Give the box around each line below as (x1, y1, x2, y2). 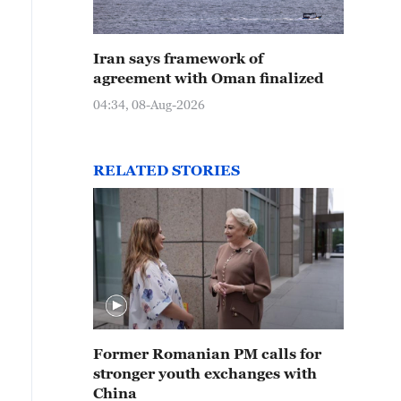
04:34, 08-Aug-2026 (93, 97, 205, 112)
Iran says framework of (93, 50, 263, 66)
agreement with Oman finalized (93, 70, 324, 86)
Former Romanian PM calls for (93, 346, 321, 362)
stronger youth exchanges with (93, 365, 317, 381)
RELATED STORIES (93, 162, 240, 178)
